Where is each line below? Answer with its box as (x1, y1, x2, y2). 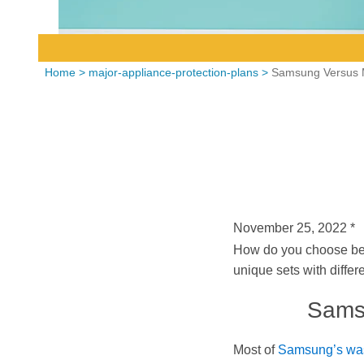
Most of (233, 343, 278, 357)
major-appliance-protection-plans (88, 66, 258, 79)
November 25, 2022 (233, 221, 347, 235)
